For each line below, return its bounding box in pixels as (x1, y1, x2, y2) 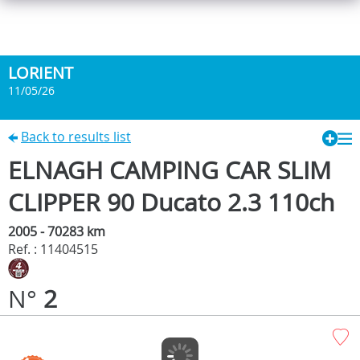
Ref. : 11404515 (8, 239, 98, 258)
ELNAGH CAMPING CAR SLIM (8, 153, 331, 186)
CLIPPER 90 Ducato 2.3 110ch (8, 186, 334, 219)
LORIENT (8, 62, 73, 84)
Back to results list (21, 128, 131, 145)
